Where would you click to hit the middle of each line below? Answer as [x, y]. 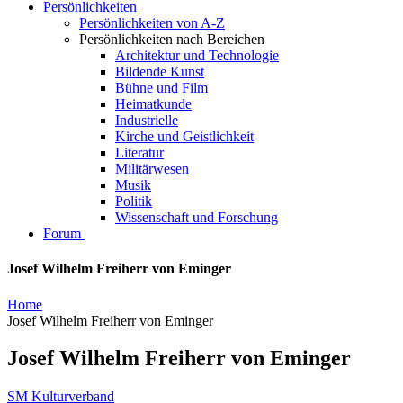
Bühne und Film [161, 88]
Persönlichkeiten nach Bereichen [172, 39]
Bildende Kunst [160, 72]
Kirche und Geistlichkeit [184, 136]
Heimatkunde [153, 104]
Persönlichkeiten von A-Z [152, 23]
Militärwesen [152, 169]
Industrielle [147, 120]
